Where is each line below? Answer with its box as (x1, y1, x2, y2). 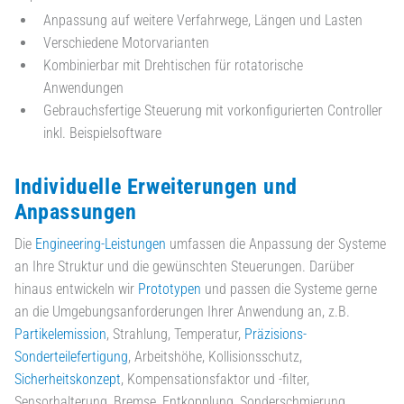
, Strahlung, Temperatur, (106, 326, 244, 344)
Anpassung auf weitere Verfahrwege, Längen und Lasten (43, 12, 363, 30)
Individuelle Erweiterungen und (14, 173, 298, 199)
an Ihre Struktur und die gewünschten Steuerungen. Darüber (14, 258, 354, 276)
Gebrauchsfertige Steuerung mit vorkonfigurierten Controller (43, 102, 382, 120)
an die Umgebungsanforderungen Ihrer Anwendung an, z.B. (14, 303, 350, 321)
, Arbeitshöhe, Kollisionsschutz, (128, 348, 302, 366)
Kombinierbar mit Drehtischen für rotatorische (43, 57, 303, 75)
